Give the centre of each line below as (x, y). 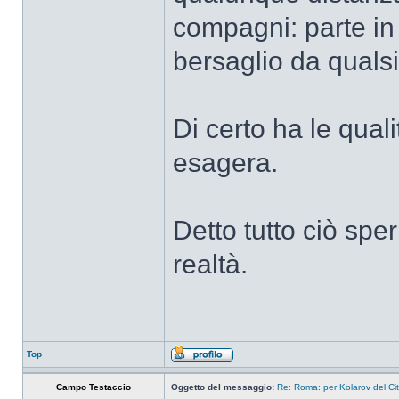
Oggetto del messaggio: (223, 387)
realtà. (210, 264)
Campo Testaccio (94, 387)
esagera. (225, 163)
